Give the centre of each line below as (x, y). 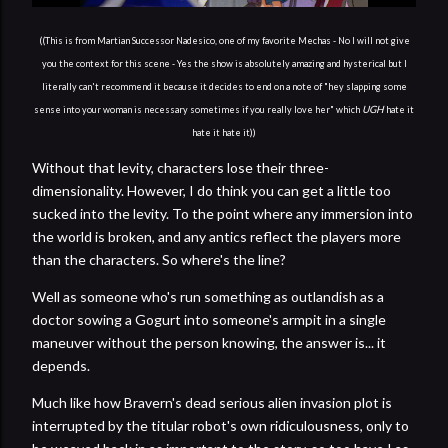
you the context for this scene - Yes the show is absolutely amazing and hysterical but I (224, 63)
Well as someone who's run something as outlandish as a (208, 296)
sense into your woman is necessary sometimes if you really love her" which (198, 109)
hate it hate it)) (224, 132)
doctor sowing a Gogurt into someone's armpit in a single (209, 319)
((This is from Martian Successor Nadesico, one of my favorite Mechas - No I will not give (224, 40)
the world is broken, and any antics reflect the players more (216, 236)
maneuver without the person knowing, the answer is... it (209, 342)
